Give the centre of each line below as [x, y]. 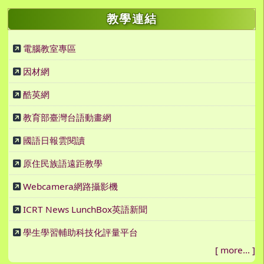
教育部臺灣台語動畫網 [67, 118]
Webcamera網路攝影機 [70, 187]
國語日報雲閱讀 [54, 141]
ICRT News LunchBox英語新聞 [85, 209]
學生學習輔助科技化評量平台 [80, 232]
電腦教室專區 [49, 49]
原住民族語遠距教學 [63, 164]
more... [235, 250]
